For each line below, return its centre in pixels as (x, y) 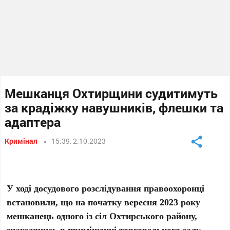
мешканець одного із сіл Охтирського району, (102, 216)
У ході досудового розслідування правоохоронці (106, 188)
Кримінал (21, 141)
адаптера (33, 122)
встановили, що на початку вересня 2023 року (104, 202)
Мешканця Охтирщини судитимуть (111, 93)
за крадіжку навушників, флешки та (114, 108)
